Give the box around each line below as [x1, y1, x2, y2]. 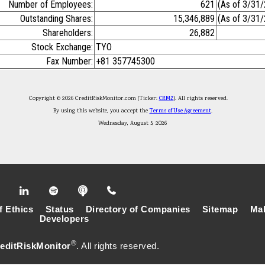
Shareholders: [43, 27, 93, 38]
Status [45, 205, 74, 215]
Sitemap [202, 205, 238, 215]
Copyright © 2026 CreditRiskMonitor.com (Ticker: [28, 94, 159, 103]
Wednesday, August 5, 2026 [98, 119, 167, 128]
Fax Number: [46, 56, 93, 67]
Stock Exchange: [31, 41, 93, 53]
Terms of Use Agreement [149, 106, 211, 115]
